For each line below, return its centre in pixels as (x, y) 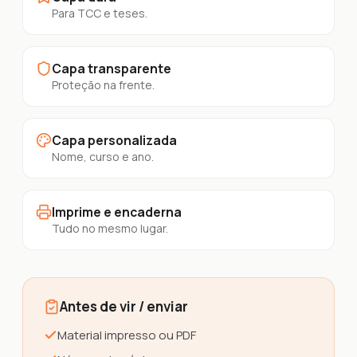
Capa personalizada (114, 140)
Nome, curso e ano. (103, 157)
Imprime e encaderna (117, 212)
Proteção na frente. (103, 85)
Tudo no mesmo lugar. (110, 228)
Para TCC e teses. (100, 13)
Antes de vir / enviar (124, 306)
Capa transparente (112, 69)
